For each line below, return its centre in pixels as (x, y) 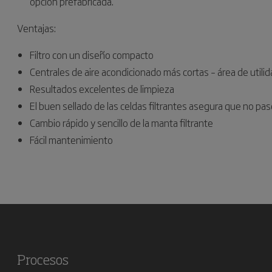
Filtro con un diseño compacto (92, 55)
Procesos (43, 261)
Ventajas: (36, 28)
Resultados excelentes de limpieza (102, 89)
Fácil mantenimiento (71, 140)
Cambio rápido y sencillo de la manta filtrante (121, 123)
